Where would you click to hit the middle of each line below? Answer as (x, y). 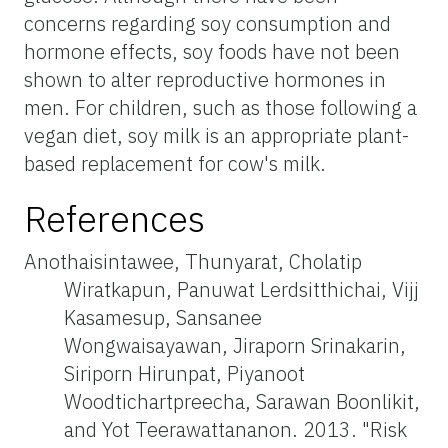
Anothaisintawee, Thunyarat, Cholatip (193, 261)
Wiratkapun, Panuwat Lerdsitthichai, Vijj (241, 289)
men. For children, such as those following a (220, 107)
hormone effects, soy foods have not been (212, 51)
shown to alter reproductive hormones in (205, 79)
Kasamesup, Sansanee (163, 317)
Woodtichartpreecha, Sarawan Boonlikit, (242, 401)
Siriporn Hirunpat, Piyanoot (184, 373)
